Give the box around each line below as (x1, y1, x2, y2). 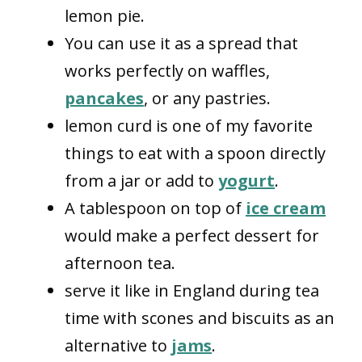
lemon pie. (65, 4, 145, 27)
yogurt (218, 169, 275, 192)
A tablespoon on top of (65, 196, 246, 219)
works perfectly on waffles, (65, 59, 270, 82)
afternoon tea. (65, 251, 175, 274)
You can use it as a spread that (65, 32, 298, 54)
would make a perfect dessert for (65, 224, 319, 246)
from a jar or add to (65, 169, 218, 192)
